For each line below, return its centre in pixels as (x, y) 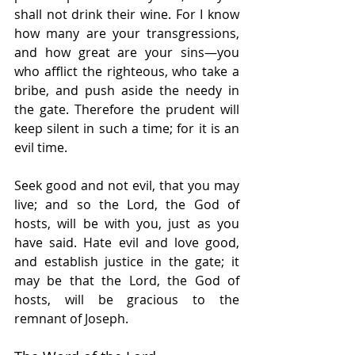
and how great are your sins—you (127, 53)
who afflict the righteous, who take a (127, 72)
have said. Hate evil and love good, (127, 243)
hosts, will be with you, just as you (127, 224)
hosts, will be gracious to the (127, 300)
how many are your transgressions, (127, 34)
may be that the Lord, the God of (127, 281)
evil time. (41, 148)
